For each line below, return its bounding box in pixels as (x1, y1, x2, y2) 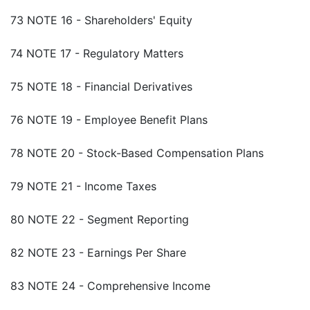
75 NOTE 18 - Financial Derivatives (10, 80, 192, 94)
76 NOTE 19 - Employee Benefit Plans (10, 113, 208, 127)
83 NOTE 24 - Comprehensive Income (10, 279, 210, 293)
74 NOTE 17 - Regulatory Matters (10, 46, 183, 61)
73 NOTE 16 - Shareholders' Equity (10, 13, 192, 28)
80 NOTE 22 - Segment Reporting (10, 212, 189, 227)
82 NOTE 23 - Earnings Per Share (10, 246, 186, 260)
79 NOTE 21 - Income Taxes (10, 179, 156, 194)
